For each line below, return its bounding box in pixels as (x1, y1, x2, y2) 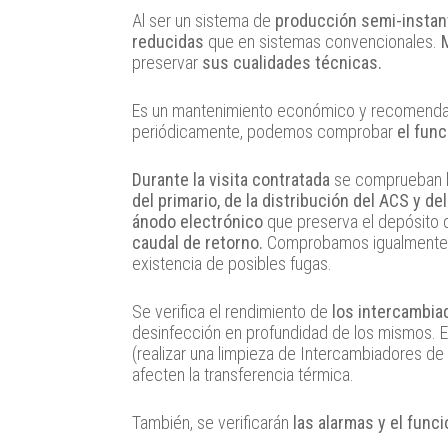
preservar (132, 52, 202, 74)
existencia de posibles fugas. (132, 253, 332, 275)
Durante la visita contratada (132, 169, 334, 191)
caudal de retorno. (132, 232, 263, 254)
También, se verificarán (132, 412, 293, 434)
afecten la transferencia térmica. (132, 364, 354, 386)
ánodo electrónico (132, 211, 263, 233)
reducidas (132, 31, 204, 53)
